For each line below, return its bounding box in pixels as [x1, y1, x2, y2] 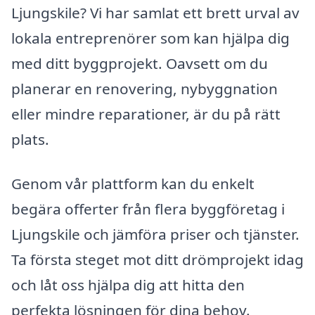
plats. [11, 129, 49, 149]
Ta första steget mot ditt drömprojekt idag [11, 250, 304, 270]
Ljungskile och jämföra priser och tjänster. [11, 224, 300, 245]
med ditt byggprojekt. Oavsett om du [11, 53, 268, 73]
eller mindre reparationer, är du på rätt [11, 103, 281, 124]
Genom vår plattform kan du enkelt [11, 174, 255, 194]
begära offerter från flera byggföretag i [11, 199, 285, 219]
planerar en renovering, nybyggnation [11, 78, 278, 98]
